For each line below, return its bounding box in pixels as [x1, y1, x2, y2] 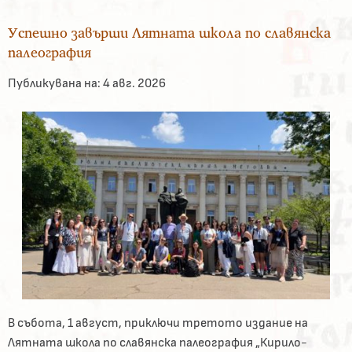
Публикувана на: [8, 77, 101, 90]
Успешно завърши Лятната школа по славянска [8, 24, 331, 42]
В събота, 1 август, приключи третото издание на [8, 316, 308, 329]
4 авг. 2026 [101, 77, 166, 90]
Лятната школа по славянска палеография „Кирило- [8, 335, 307, 349]
